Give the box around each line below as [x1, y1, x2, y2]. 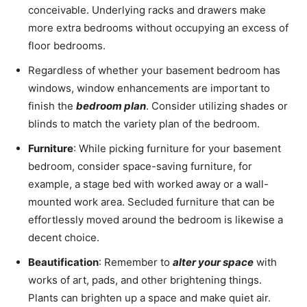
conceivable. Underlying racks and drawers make [28, 3, 266, 16]
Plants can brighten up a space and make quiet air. [28, 291, 271, 304]
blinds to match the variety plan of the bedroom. [28, 116, 260, 130]
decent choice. [28, 230, 99, 244]
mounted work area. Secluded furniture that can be [28, 195, 275, 208]
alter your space [173, 255, 254, 269]
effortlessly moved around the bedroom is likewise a [28, 212, 283, 226]
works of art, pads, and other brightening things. [28, 273, 262, 286]
